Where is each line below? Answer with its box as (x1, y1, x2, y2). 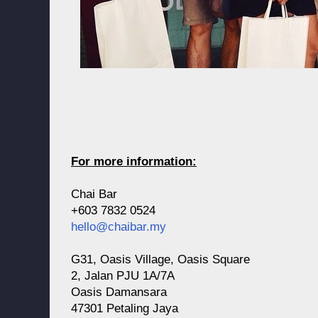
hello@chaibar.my (71, 220, 166, 234)
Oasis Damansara (71, 285, 167, 299)
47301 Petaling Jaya (71, 302, 178, 315)
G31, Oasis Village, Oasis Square (71, 253, 250, 266)
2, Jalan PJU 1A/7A (71, 269, 175, 283)
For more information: (71, 155, 197, 168)
